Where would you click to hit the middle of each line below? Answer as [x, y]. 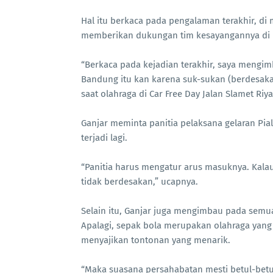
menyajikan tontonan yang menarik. [156, 240]
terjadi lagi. [104, 138]
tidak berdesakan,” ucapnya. [140, 182]
